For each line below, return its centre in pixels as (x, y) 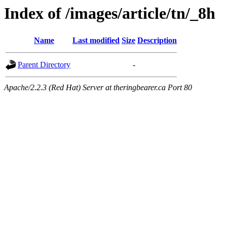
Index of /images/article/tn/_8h (110, 13)
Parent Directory (44, 65)
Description (157, 41)
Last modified (96, 41)
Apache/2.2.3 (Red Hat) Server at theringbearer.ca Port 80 (98, 88)
